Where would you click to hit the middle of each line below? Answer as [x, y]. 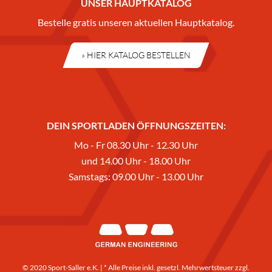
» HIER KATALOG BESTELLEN [136, 55]
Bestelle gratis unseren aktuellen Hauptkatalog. [136, 22]
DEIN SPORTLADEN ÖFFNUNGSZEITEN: [136, 126]
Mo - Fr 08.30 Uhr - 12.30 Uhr [136, 145]
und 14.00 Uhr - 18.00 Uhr [136, 161]
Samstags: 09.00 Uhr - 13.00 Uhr [136, 177]
